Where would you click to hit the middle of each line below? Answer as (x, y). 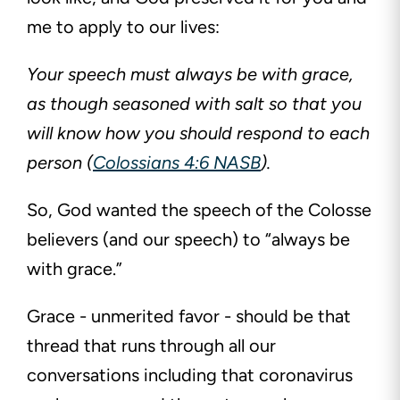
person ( (60, 163)
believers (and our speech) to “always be (188, 240)
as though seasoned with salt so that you (194, 104)
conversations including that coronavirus (190, 375)
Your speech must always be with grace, (190, 75)
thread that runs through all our (151, 346)
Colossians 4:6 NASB (177, 163)
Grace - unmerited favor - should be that (189, 317)
